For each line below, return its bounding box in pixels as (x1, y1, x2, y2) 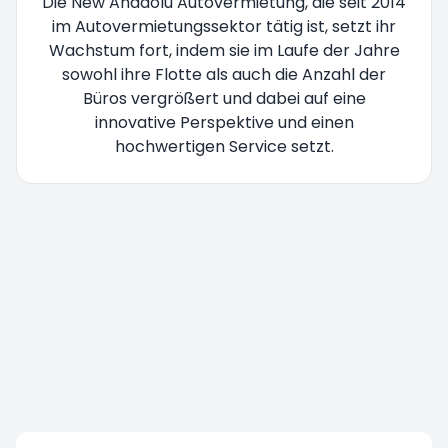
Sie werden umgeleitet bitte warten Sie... (15, 206, 329, 230)
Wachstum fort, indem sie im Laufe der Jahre (48, 38, 400, 62)
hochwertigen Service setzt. (114, 134, 334, 158)
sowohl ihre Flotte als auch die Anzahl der (62, 62, 386, 86)
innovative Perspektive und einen (94, 110, 354, 134)
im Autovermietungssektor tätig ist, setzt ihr (52, 14, 396, 38)
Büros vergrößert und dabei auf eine (82, 86, 366, 110)
